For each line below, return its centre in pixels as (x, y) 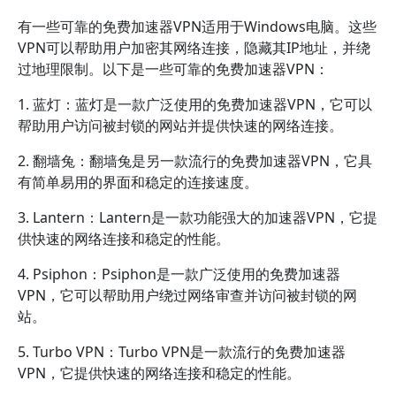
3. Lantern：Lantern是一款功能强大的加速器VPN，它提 (198, 217)
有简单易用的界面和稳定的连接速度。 (138, 182)
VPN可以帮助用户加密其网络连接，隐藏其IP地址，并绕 (194, 48)
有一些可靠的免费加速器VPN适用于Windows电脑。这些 (197, 27)
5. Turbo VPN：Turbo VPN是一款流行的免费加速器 (182, 352)
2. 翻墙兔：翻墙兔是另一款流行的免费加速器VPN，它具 (195, 161)
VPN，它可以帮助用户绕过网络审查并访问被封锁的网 (187, 295)
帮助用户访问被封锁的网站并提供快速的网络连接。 (180, 126)
